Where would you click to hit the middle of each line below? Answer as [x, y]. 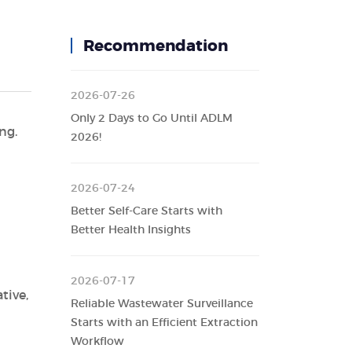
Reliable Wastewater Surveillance [162, 304]
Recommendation [156, 46]
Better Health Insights [131, 230]
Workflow [98, 342]
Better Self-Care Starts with [147, 211]
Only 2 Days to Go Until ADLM [152, 119]
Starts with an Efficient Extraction [165, 323]
